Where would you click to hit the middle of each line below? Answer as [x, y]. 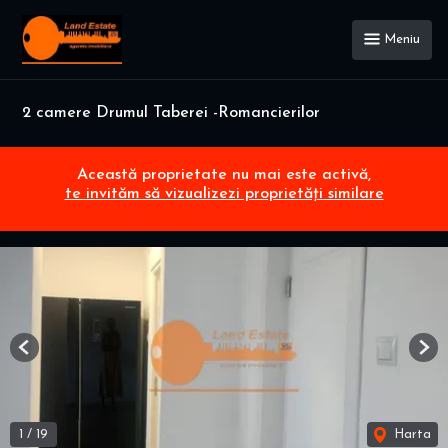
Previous [48, 355]
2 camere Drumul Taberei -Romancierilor [171, 113]
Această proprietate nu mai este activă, [224, 175]
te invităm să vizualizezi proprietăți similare [224, 194]
